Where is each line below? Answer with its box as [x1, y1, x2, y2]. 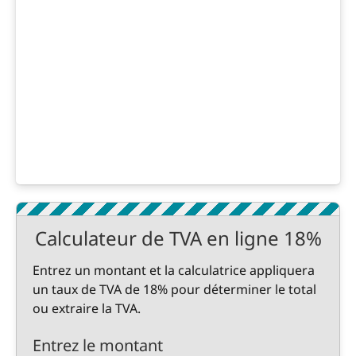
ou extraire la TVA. [33, 300, 141, 317]
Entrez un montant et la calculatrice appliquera [33, 261, 315, 279]
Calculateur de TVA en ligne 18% [34, 225, 322, 251]
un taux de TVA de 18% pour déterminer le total [33, 281, 316, 298]
